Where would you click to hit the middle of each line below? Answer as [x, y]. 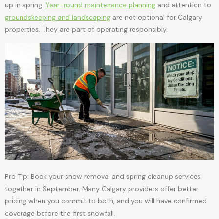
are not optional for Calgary [156, 17]
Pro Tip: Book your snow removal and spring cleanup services [103, 176]
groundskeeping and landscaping [58, 17]
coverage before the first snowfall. [60, 213]
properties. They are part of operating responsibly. [86, 30]
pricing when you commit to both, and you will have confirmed [106, 201]
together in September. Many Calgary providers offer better [102, 188]
